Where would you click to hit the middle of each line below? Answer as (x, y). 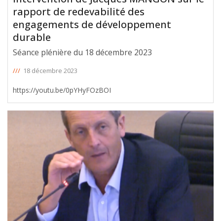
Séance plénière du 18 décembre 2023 (82, 53)
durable (32, 37)
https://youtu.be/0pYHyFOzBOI (62, 90)
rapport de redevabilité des (79, 12)
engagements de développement (92, 25)
